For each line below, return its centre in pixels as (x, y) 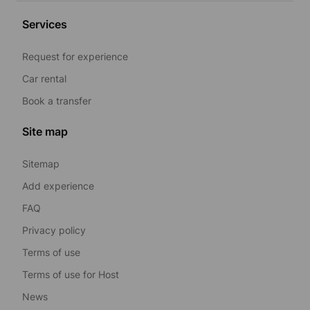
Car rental (44, 78)
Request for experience (75, 56)
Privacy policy (54, 230)
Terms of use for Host (71, 274)
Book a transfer (57, 100)
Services (45, 24)
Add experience (58, 185)
